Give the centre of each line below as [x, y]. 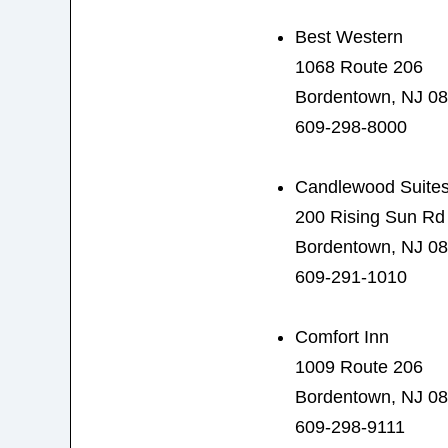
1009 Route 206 [358, 366]
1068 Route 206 [358, 66]
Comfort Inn [341, 336]
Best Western [348, 36]
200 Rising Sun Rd [369, 216]
